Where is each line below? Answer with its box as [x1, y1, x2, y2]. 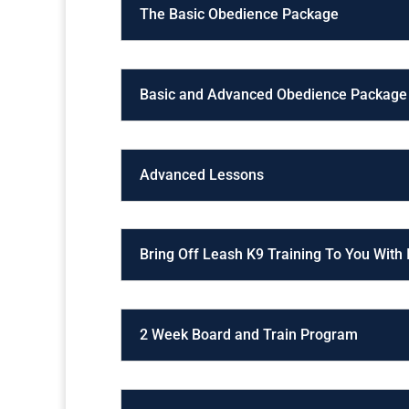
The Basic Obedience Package [140, 5, 339, 24]
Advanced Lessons [140, 165, 264, 184]
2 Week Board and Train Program [140, 326, 358, 344]
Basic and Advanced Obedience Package [140, 86, 407, 104]
